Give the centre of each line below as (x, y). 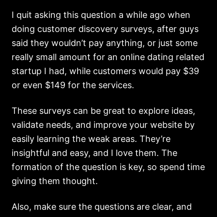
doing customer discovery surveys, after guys (105, 29)
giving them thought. (55, 181)
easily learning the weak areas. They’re (91, 139)
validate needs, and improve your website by (103, 125)
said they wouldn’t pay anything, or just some (105, 43)
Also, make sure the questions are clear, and (102, 207)
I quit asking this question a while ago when (101, 15)
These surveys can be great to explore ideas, (103, 111)
